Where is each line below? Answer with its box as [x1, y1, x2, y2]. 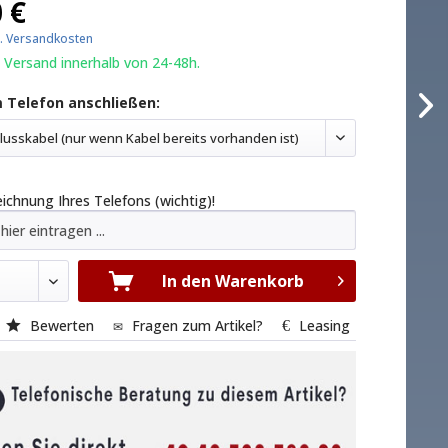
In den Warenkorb [161, 270, 304, 292]
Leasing [299, 316, 351, 335]
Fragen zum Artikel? [132, 316, 264, 335]
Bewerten [26, 316, 99, 335]
